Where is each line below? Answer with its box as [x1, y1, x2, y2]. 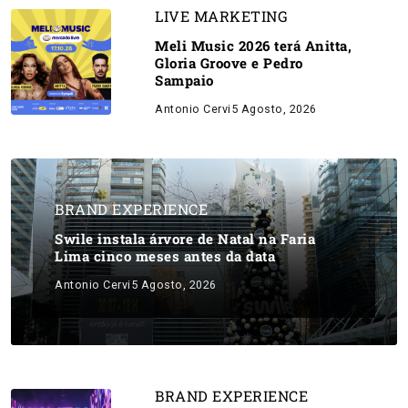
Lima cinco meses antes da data [55, 247, 275, 265]
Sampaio [155, 71, 214, 89]
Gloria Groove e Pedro [155, 54, 303, 72]
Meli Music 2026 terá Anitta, [155, 36, 352, 55]
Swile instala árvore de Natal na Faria [55, 229, 315, 248]
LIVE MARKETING [155, 6, 288, 25]
